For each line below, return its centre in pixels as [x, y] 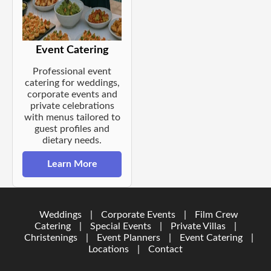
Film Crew [216, 215]
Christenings [51, 238]
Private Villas [198, 227]
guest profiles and [72, 129]
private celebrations [72, 106]
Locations [109, 250]
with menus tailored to [72, 118]
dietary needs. [72, 141]
